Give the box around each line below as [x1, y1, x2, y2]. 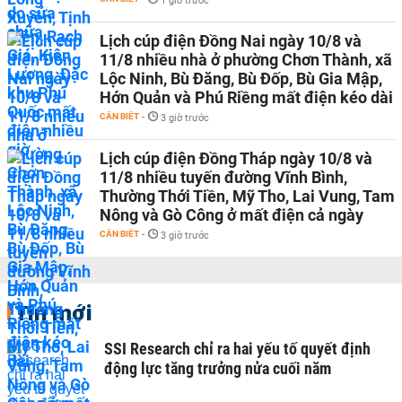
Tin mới [14, 299, 92, 326]
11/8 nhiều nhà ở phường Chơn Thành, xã [100, 50, 392, 69]
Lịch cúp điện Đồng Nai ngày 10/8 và [100, 31, 362, 50]
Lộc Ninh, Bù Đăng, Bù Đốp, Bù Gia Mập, [100, 69, 382, 88]
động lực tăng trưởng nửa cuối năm [104, 359, 331, 378]
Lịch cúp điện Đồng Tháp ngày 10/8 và [100, 149, 372, 168]
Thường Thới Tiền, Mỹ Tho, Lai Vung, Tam [100, 187, 395, 205]
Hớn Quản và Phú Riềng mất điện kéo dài [100, 88, 393, 107]
